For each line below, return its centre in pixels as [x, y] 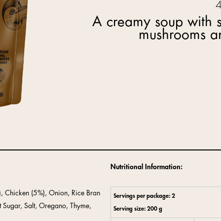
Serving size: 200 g [138, 209]
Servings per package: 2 [144, 196]
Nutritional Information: [147, 167]
